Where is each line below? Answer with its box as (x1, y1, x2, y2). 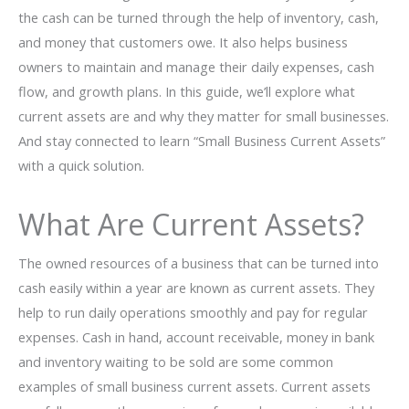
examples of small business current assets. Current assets (18, 377, 371, 396)
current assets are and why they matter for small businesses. (18, 106, 389, 125)
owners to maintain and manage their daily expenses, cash (18, 57, 374, 76)
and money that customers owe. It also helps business (18, 32, 348, 51)
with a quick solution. (18, 155, 144, 174)
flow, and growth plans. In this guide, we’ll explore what (18, 81, 355, 100)
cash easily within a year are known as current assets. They (18, 278, 374, 298)
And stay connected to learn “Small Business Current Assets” (18, 131, 385, 150)
